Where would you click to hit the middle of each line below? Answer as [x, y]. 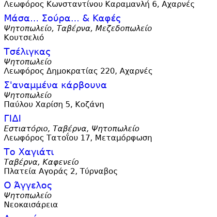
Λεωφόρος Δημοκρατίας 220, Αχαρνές [78, 71]
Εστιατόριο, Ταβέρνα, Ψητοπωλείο [72, 129]
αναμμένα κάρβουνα [60, 85]
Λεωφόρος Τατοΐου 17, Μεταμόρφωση [78, 138]
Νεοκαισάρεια [31, 205]
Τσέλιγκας [27, 52]
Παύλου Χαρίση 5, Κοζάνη [54, 105]
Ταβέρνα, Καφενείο [41, 162]
